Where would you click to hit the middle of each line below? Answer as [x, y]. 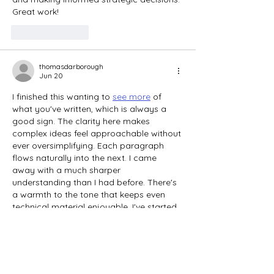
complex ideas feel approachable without [98, 134]
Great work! [35, 12]
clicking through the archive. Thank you [93, 219]
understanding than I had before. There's [96, 183]
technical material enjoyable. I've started [96, 207]
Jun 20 [51, 76]
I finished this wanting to [62, 97]
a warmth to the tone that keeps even [90, 195]
